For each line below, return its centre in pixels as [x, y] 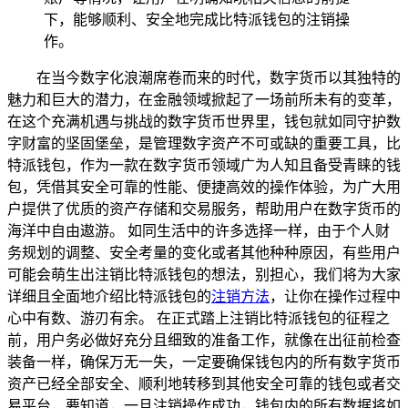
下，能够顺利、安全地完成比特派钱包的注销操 [197, 19]
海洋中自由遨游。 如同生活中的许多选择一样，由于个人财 [199, 230]
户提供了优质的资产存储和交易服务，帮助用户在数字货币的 [204, 209]
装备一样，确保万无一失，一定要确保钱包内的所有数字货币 [204, 362]
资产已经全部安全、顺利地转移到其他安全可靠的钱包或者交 [204, 383]
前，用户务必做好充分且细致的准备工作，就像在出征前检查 [204, 340]
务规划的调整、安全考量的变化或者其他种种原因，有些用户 [204, 252]
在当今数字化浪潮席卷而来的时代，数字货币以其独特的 [219, 77]
